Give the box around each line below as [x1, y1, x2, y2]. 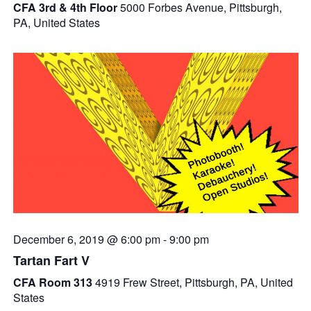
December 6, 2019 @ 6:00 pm [12, 231, 160, 248]
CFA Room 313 [12, 274, 95, 291]
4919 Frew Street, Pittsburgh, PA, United [94, 274, 293, 291]
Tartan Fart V [12, 251, 90, 270]
